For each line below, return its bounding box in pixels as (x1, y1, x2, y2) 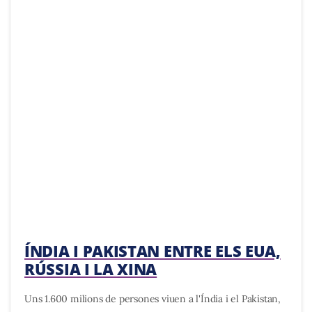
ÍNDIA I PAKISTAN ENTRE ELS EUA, (24, 240, 281, 261)
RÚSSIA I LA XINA (24, 258, 157, 279)
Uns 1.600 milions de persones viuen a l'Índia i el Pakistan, (24, 292, 281, 305)
